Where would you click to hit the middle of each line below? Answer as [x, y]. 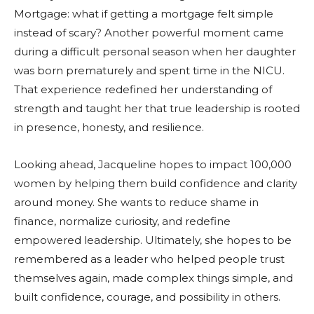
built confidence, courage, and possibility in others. [147, 296]
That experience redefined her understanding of [143, 89]
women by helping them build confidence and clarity [156, 183]
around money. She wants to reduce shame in [136, 202]
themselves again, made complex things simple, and [153, 278]
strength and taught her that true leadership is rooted [157, 108]
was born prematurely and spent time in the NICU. [149, 70]
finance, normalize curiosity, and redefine [122, 221]
